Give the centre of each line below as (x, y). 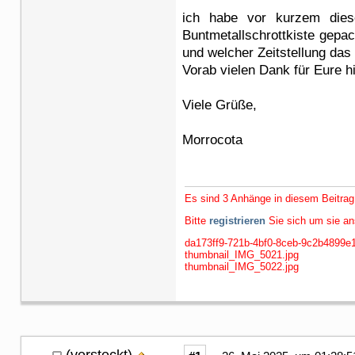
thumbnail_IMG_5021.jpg (242, 254)
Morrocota (212, 139)
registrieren (237, 220)
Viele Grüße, (219, 105)
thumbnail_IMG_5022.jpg (242, 266)
